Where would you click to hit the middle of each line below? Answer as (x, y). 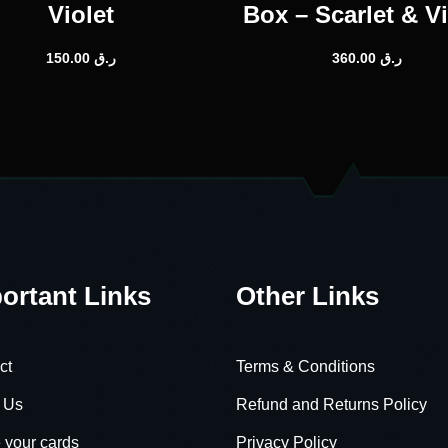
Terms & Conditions (305, 366)
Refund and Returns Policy (331, 404)
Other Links (307, 295)
